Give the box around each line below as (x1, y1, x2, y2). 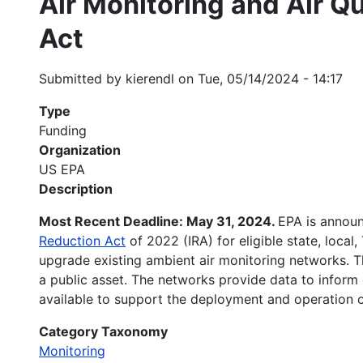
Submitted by (39, 70, 126, 87)
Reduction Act (39, 232, 126, 249)
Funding (39, 122, 87, 139)
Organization (39, 141, 121, 158)
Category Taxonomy (39, 322, 168, 340)
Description (39, 180, 113, 197)
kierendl (126, 70, 174, 87)
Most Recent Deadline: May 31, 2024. (39, 212, 278, 229)
